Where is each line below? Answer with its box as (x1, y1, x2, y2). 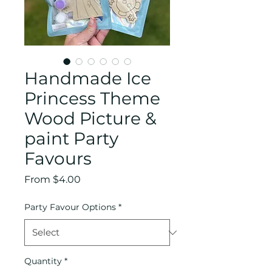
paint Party (24, 128, 118, 149)
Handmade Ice (24, 68, 151, 89)
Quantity (24, 256, 62, 267)
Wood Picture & (24, 108, 157, 129)
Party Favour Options (24, 202, 116, 213)
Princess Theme (24, 88, 160, 109)
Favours (24, 148, 92, 169)
